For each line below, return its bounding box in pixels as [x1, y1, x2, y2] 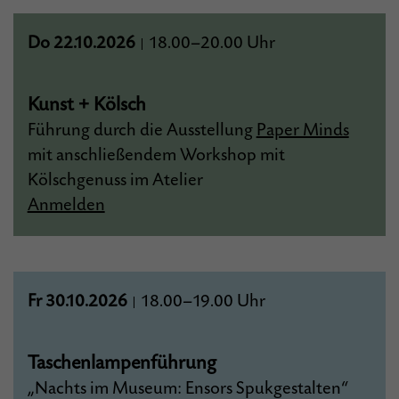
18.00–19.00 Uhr [136, 291, 265, 312]
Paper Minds [256, 120, 349, 141]
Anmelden [27, 195, 105, 216]
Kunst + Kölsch [27, 94, 146, 116]
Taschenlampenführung [27, 352, 216, 374]
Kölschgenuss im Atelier [27, 170, 203, 191]
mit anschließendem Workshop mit [27, 145, 285, 166]
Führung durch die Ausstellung [27, 120, 256, 141]
